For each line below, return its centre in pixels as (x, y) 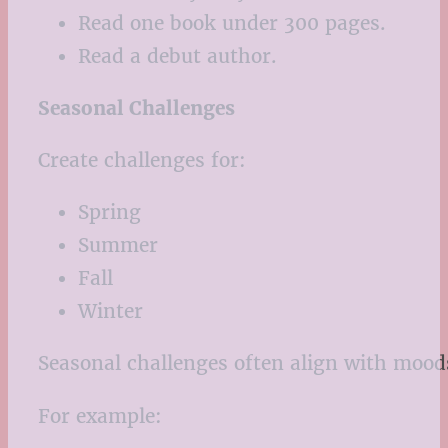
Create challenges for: (142, 160)
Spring (109, 212)
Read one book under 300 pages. (232, 22)
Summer (118, 245)
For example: (100, 415)
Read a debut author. (177, 55)
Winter (110, 311)
